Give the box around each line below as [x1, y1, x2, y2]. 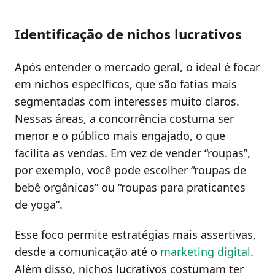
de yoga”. [15, 196, 63, 212]
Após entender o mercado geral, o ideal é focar [15, 59, 260, 74]
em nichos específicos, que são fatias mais [15, 76, 237, 91]
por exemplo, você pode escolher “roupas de [15, 162, 246, 177]
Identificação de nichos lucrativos [15, 24, 242, 43]
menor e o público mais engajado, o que [15, 128, 225, 143]
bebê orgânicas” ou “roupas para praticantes [15, 179, 246, 195]
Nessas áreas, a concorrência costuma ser [15, 110, 234, 126]
